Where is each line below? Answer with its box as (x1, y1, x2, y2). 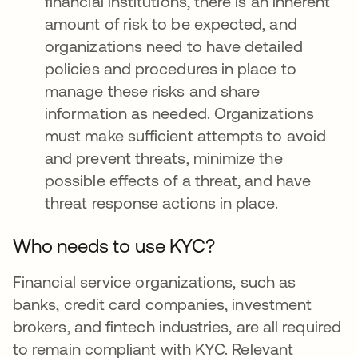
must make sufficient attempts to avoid (45, 126, 327, 145)
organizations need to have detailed (45, 37, 303, 55)
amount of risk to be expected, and (45, 14, 297, 33)
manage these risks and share (45, 82, 261, 100)
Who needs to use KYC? (13, 235, 215, 257)
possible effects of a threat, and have (45, 171, 312, 189)
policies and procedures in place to (45, 59, 296, 78)
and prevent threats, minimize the (45, 149, 283, 167)
